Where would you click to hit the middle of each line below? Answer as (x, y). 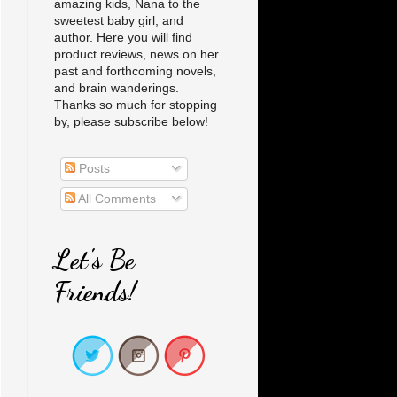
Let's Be (94, 260)
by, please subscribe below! (131, 122)
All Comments (116, 199)
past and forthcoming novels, (135, 71)
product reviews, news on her (136, 54)
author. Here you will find (123, 38)
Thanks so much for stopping (136, 105)
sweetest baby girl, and (119, 21)
